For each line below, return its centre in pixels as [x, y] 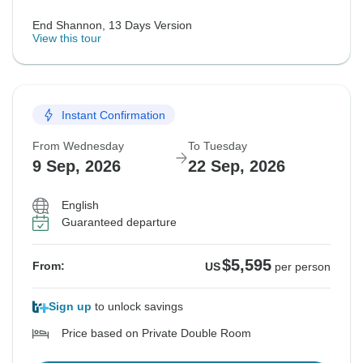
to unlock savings [137, 307]
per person [303, 267]
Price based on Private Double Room [156, 333]
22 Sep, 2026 [237, 167]
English [80, 205]
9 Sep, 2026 [77, 167]
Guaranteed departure [119, 222]
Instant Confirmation [113, 115]
